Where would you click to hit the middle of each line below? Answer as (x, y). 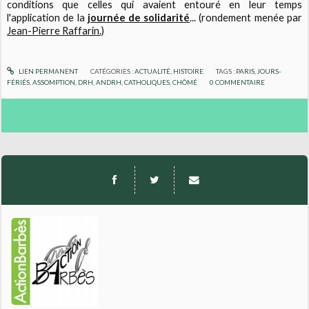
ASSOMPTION (54, 82)
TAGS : (226, 71)
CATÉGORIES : (112, 71)
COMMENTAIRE (240, 82)
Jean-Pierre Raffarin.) (56, 31)
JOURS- (269, 71)
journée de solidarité (139, 18)
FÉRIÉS (19, 82)
